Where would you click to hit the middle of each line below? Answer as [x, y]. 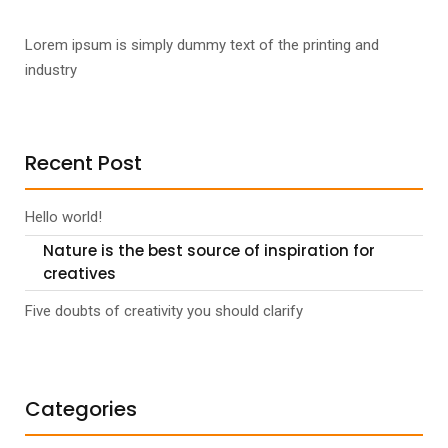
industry [51, 70]
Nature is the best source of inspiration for [209, 250]
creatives [79, 273]
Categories [81, 409]
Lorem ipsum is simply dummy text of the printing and [202, 45]
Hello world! [63, 217]
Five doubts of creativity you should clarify [164, 311]
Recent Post [83, 163]
